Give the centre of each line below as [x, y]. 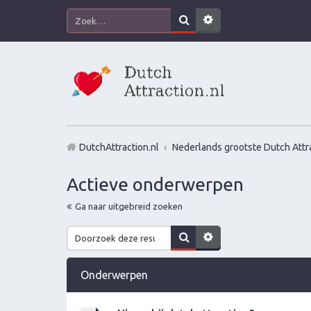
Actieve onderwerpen [155, 184]
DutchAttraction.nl [119, 147]
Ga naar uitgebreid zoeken [129, 206]
